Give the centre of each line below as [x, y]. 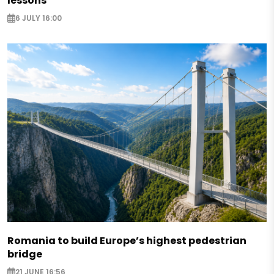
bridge [25, 254]
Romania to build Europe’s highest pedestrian [127, 240]
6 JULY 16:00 [39, 18]
